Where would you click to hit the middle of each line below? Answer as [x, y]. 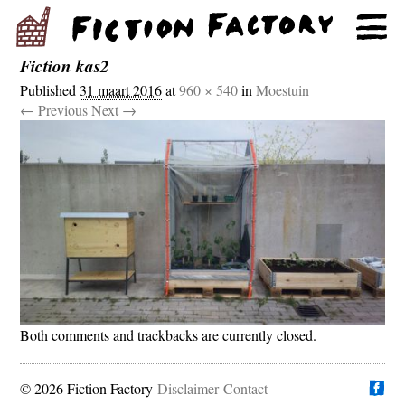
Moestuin [283, 90]
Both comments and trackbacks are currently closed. [169, 334]
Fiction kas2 [65, 66]
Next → [114, 110]
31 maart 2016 [121, 90]
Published [50, 90]
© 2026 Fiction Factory [87, 388]
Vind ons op [221, 388]
